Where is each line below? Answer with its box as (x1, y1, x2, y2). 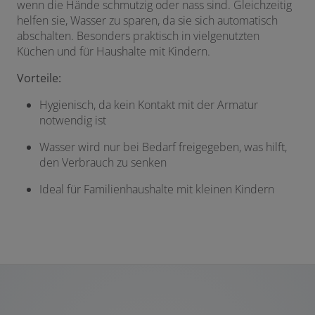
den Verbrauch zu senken (39, 154, 167, 170)
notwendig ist (39, 112, 106, 128)
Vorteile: (17, 70, 61, 86)
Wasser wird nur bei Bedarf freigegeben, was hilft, (39, 139, 287, 155)
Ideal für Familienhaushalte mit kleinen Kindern (39, 181, 274, 197)
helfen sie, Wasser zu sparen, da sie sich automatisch (17, 12, 278, 28)
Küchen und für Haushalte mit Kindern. (17, 43, 210, 59)
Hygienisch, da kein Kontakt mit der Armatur (39, 96, 258, 112)
